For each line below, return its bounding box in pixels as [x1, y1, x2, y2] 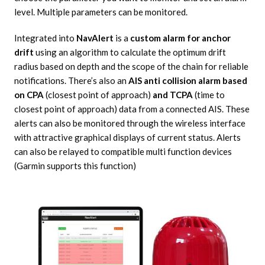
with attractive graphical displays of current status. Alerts [14, 132, 241, 143]
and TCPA [152, 89, 193, 101]
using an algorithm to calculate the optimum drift [33, 47, 226, 58]
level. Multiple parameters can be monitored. [14, 7, 188, 18]
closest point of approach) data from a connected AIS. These [14, 104, 250, 115]
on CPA [14, 89, 44, 101]
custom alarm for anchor [130, 33, 231, 44]
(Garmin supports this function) [14, 160, 136, 172]
